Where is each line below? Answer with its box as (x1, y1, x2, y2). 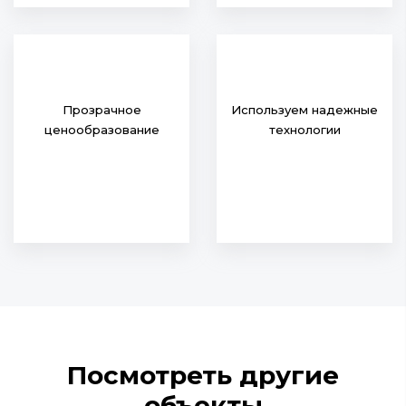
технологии (268, 122, 341, 137)
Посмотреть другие (67, 360, 339, 391)
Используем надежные (231, 102, 378, 117)
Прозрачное (62, 102, 141, 117)
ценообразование (43, 122, 159, 137)
